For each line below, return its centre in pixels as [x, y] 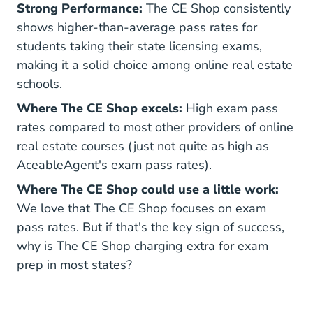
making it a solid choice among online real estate [155, 65]
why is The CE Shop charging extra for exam [143, 246]
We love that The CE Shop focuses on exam [141, 208]
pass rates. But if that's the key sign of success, [151, 227]
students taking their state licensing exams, [139, 46]
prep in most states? [74, 264]
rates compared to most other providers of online [155, 127]
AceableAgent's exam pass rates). [114, 165]
